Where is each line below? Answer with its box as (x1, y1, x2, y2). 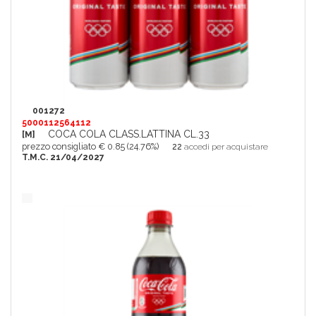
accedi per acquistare (184, 142, 268, 152)
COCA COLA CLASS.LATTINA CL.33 (48, 128, 209, 140)
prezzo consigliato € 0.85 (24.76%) (22, 141, 159, 152)
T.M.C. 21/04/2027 (22, 152, 104, 163)
